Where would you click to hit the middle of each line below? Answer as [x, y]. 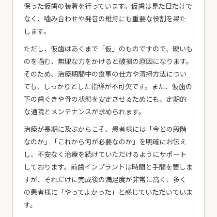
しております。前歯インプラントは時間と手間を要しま [108, 167]
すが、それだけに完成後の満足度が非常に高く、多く [105, 179]
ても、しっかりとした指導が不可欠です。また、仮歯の [108, 86]
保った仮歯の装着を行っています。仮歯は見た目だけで [108, 6]
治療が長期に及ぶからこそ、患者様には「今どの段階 [105, 129]
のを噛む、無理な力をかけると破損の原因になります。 [108, 61]
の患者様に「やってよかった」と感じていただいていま [108, 192]
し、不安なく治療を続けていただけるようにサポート [105, 154]
